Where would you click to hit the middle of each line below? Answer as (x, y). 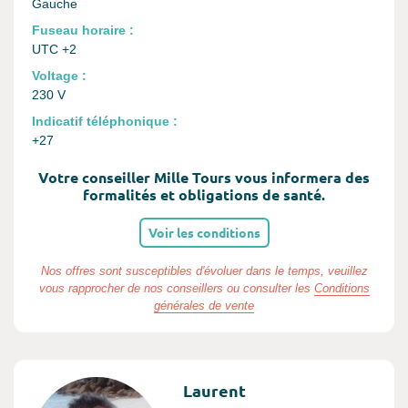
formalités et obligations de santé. (204, 194)
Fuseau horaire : (83, 30)
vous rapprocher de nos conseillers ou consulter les (176, 288)
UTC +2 (54, 49)
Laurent (214, 390)
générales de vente (204, 306)
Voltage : (59, 76)
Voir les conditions (204, 232)
